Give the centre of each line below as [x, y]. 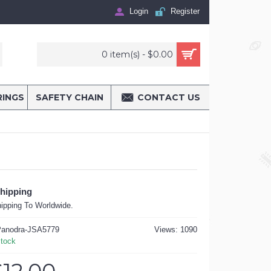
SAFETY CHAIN [69, 97]
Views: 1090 [176, 230]
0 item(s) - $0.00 [137, 54]
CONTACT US [168, 97]
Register [185, 11]
